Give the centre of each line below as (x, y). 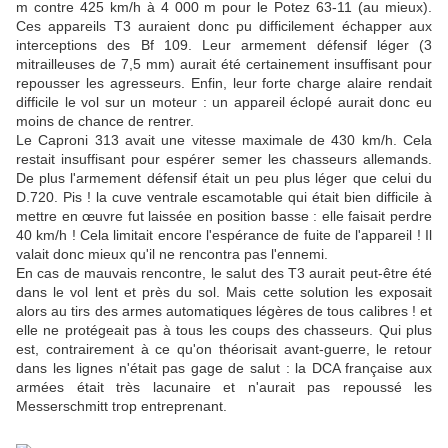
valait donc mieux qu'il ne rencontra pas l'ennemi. (172, 253)
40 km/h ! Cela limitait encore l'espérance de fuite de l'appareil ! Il (224, 234)
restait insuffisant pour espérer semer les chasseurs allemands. (224, 158)
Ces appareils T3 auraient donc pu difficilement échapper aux (224, 25)
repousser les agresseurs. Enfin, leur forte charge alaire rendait (224, 82)
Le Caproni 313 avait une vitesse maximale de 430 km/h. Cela (224, 139)
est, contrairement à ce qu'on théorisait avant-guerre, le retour (224, 348)
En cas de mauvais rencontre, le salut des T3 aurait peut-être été (224, 272)
